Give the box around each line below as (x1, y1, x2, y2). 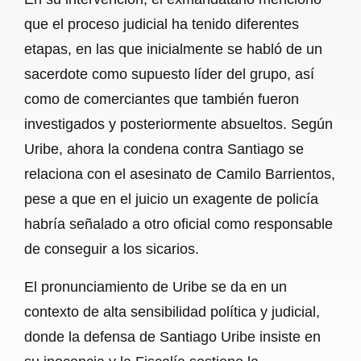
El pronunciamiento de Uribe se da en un (24, 278, 287, 295)
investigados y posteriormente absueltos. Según (24, 115, 333, 132)
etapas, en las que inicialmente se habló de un (24, 40, 322, 57)
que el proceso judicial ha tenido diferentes (24, 15, 299, 32)
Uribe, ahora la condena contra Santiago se (24, 140, 304, 157)
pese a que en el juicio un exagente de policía (24, 190, 318, 207)
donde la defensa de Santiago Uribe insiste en (24, 328, 321, 345)
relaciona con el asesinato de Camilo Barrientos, (24, 165, 335, 182)
